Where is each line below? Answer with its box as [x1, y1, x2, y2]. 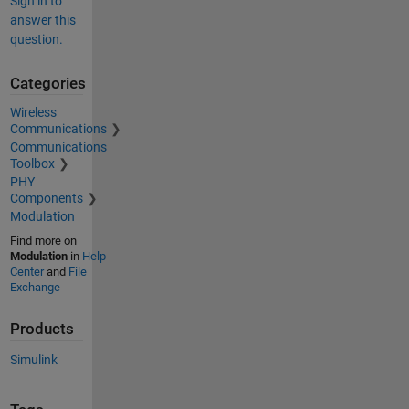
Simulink [9, 351, 58, 367]
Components [9, 191, 83, 206]
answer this [9, 12, 76, 27]
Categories [9, 74, 86, 92]
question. [9, 31, 63, 47]
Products [9, 320, 74, 339]
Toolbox [9, 156, 55, 172]
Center [9, 265, 44, 279]
